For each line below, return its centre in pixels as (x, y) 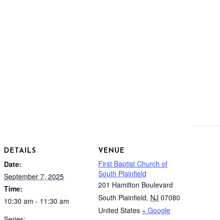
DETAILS (20, 151)
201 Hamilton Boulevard (136, 184)
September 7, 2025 (34, 176)
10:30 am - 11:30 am (37, 201)
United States (119, 210)
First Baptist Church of (133, 163)
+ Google (156, 210)
